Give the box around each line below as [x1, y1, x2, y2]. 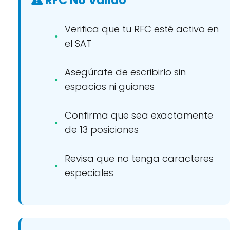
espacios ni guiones [65, 80, 155, 93]
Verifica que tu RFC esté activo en [65, 23, 219, 35]
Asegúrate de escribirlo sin [65, 66, 186, 79]
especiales [65, 166, 113, 179]
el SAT [65, 37, 91, 50]
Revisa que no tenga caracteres [65, 152, 214, 165]
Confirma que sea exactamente [65, 109, 213, 122]
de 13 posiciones [65, 123, 139, 136]
